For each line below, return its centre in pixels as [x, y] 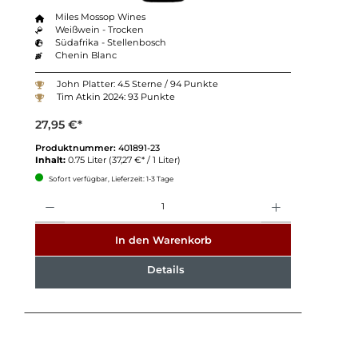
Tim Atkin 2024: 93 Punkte [115, 97]
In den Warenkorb [163, 240]
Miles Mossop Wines [101, 17]
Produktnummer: [76, 147]
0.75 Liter [88, 159]
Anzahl [47, 196]
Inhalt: [51, 159]
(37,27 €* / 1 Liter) [144, 159]
